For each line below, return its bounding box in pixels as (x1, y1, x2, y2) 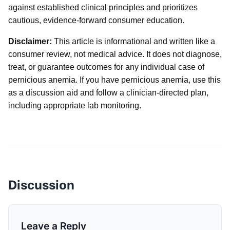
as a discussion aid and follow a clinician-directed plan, (8, 88, 208, 97)
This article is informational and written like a (52, 36, 215, 46)
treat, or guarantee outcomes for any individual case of (8, 62, 204, 71)
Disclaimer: (8, 36, 52, 46)
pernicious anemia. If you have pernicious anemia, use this (8, 75, 221, 84)
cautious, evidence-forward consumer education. (8, 15, 184, 25)
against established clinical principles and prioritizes (8, 3, 198, 12)
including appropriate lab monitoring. (8, 101, 141, 110)
